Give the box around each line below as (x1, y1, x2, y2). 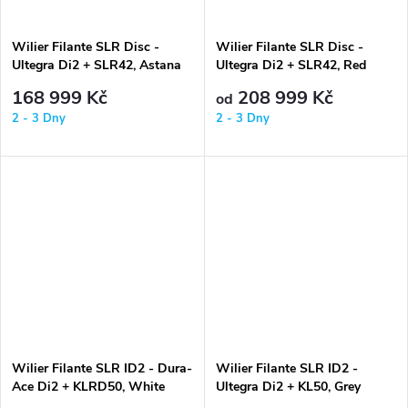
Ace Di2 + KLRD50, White (12, 378, 165, 396)
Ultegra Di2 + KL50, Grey (215, 378, 361, 396)
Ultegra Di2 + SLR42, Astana (12, 56, 181, 74)
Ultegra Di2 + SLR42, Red (215, 56, 366, 74)
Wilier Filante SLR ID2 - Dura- (12, 360, 192, 378)
